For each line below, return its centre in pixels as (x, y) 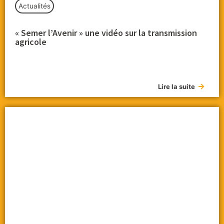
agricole (31, 42)
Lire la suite (176, 87)
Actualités (34, 6)
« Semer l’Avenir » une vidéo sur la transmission (106, 33)
